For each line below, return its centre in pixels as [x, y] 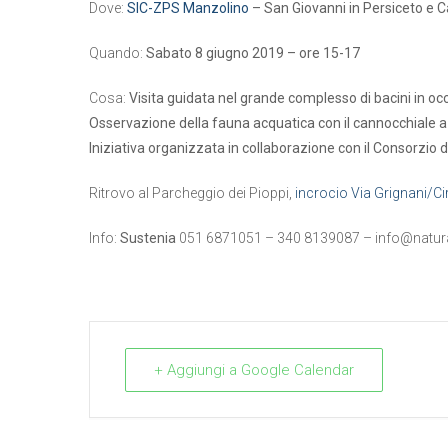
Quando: [117, 52]
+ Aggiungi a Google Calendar [254, 369]
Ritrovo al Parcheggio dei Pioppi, [192, 192]
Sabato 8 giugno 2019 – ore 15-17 [253, 52]
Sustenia [148, 237]
